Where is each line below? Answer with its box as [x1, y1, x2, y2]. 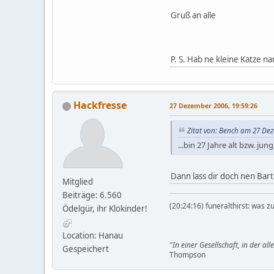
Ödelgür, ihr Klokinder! [62, 203, 147, 215]
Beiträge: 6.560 [62, 190, 122, 201]
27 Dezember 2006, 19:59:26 [169, 101, 257, 111]
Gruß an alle [171, 10, 216, 21]
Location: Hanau [62, 230, 123, 242]
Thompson [169, 250, 206, 261]
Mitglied [62, 176, 93, 188]
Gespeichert [62, 243, 109, 255]
